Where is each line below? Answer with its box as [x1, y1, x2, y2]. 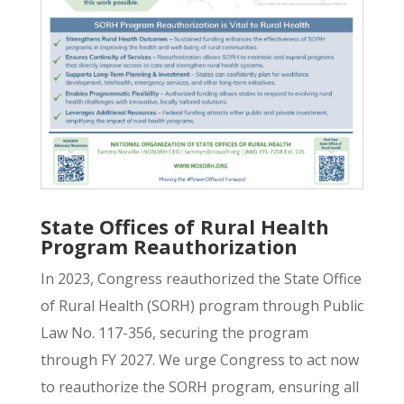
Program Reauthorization [40, 232, 298, 260]
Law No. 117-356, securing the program [40, 322, 308, 343]
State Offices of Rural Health [40, 212, 329, 240]
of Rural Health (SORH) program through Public [40, 295, 363, 316]
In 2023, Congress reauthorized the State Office [40, 268, 362, 289]
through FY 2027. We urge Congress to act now [40, 349, 359, 370]
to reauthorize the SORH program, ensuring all [40, 376, 359, 397]
